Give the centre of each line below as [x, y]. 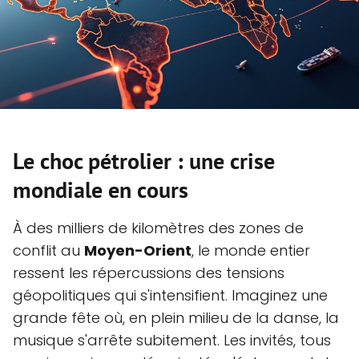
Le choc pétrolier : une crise [144, 161]
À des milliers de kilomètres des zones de [158, 228]
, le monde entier [251, 251]
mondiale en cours [101, 190]
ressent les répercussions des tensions [149, 273]
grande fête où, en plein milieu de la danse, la [176, 318]
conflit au [48, 251]
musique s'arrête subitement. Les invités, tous [172, 341]
